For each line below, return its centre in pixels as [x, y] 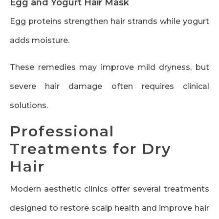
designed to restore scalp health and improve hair [109, 208]
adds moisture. [40, 41]
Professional [62, 131]
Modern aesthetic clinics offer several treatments [109, 189]
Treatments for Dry [90, 149]
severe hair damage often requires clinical [109, 87]
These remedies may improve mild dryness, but [109, 67]
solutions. [29, 106]
